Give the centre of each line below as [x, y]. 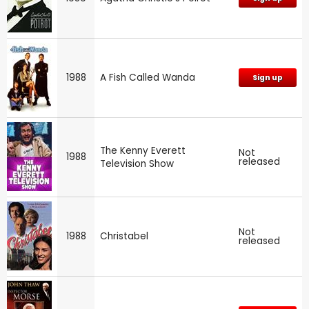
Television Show [137, 163]
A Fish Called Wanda [148, 77]
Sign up [268, 77]
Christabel [124, 236]
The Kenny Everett [143, 150]
